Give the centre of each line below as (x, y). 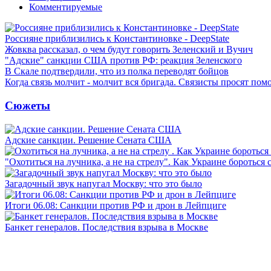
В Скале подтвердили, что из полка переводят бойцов (117, 71)
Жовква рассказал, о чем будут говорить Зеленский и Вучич (129, 50)
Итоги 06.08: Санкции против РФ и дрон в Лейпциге (116, 205)
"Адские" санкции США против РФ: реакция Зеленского (123, 60)
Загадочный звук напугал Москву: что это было (103, 183)
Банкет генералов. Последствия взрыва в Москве (106, 227)
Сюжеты (28, 105)
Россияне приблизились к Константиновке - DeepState (117, 39)
